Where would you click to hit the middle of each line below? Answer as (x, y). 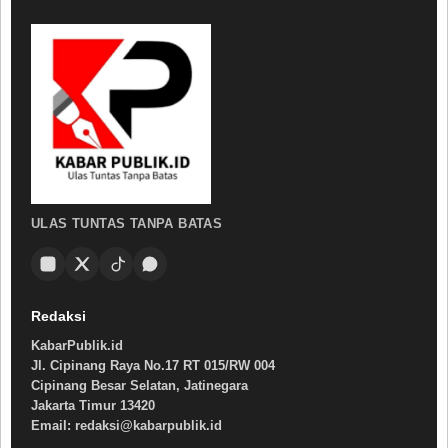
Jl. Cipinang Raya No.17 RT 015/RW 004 (153, 366)
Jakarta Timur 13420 (93, 406)
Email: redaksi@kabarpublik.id (126, 426)
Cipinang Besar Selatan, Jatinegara (139, 386)
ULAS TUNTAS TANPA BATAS (127, 224)
